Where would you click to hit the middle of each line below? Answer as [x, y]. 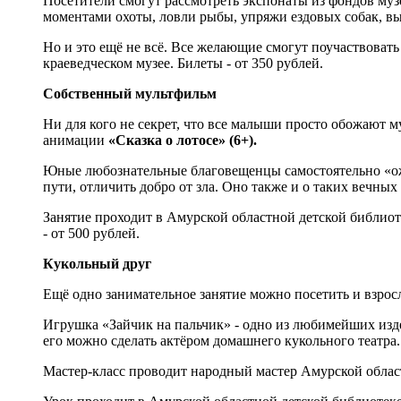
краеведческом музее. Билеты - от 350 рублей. [183, 63]
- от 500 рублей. [91, 233]
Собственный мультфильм [130, 93]
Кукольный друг [97, 263]
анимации [76, 140]
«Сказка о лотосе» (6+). [183, 140]
